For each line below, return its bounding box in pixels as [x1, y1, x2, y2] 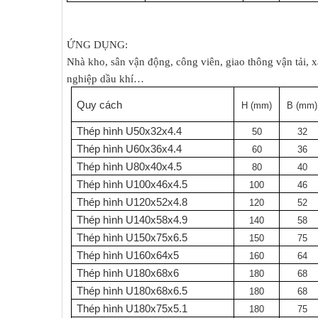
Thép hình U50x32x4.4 [77, 125, 182, 137]
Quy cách [77, 99, 123, 111]
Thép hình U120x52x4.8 [77, 196, 188, 208]
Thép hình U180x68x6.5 [77, 285, 188, 297]
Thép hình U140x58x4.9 [77, 214, 188, 226]
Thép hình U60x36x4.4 [77, 143, 182, 155]
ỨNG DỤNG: [67, 38, 128, 50]
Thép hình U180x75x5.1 [77, 302, 188, 314]
